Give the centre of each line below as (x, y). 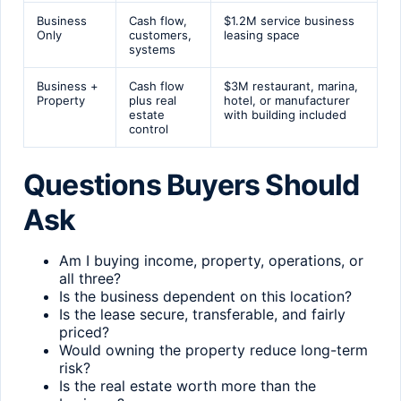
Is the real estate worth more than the (188, 385)
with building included (285, 114)
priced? (84, 332)
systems (152, 49)
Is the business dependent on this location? (205, 296)
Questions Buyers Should (192, 184)
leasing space (262, 34)
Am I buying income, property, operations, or (211, 260)
